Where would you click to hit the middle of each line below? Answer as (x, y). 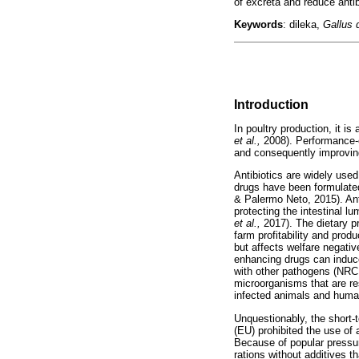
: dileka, (303, 25)
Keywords (258, 25)
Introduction (271, 105)
